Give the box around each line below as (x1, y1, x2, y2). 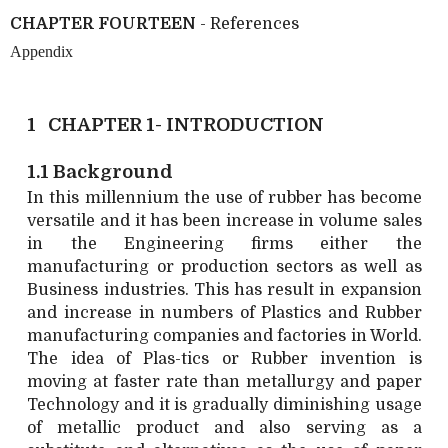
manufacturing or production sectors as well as (27, 257, 422, 276)
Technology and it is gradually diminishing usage (27, 395, 422, 414)
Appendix (10, 42, 73, 60)
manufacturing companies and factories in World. (27, 326, 422, 345)
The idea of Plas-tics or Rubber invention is (27, 349, 422, 368)
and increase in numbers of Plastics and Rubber (27, 303, 422, 322)
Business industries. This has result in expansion (27, 280, 422, 299)
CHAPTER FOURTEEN (10, 14, 196, 33)
